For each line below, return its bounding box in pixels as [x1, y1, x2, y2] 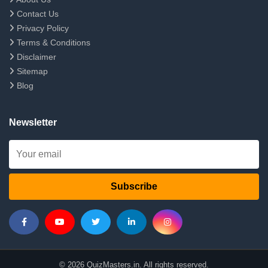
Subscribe [111, 181, 157, 191]
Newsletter [9, 117, 57, 127]
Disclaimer [14, 52, 56, 62]
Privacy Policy [14, 23, 69, 33]
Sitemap [14, 66, 48, 76]
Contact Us [14, 9, 59, 19]
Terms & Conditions [14, 38, 90, 47]
